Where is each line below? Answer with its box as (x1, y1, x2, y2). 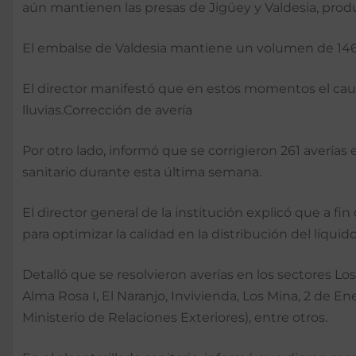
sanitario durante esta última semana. (22, 164, 261, 180)
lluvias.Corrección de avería (22, 103, 195, 118)
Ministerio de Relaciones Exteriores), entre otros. (22, 310, 327, 326)
